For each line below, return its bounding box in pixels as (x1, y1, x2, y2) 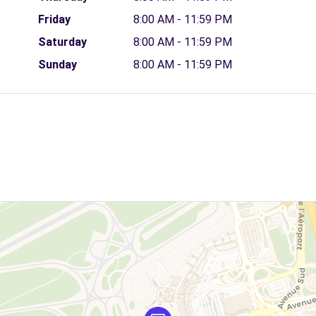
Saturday (37, 35, 87, 49)
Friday (37, 13, 71, 26)
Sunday (37, 58, 77, 71)
